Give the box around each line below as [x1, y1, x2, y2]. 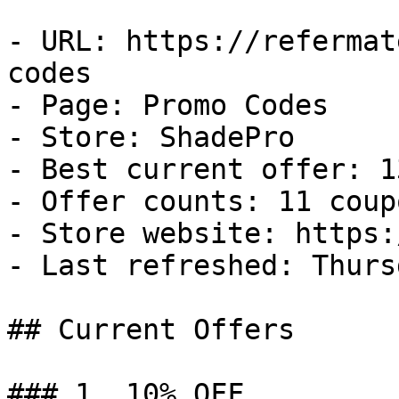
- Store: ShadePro [7, 121, 295, 153]
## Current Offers [7, 313, 295, 346]
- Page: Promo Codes [7, 89, 329, 121]
